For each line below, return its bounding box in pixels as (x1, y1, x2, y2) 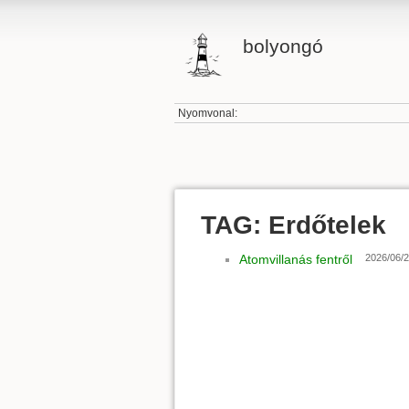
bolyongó (242, 36, 323, 57)
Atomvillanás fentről (239, 252, 352, 267)
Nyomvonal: (178, 107, 238, 121)
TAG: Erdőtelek (201, 210, 386, 239)
